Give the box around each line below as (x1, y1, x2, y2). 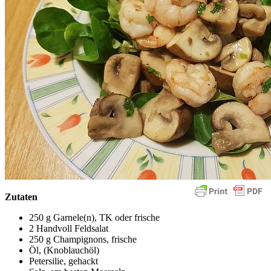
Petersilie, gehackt (29, 255, 98, 266)
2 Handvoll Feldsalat (29, 223, 108, 233)
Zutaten (5, 191, 38, 202)
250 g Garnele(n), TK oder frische (29, 212, 160, 223)
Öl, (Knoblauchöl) (29, 244, 99, 255)
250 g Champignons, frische (29, 233, 137, 244)
